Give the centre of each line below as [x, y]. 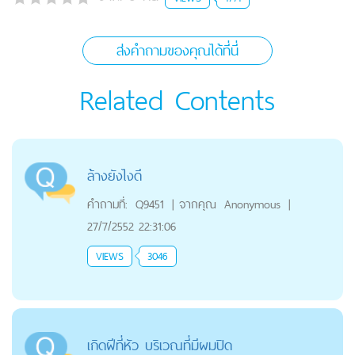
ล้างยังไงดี [114, 175]
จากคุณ [197, 204]
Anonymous [252, 204]
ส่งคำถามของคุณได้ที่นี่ [177, 50]
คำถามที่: [107, 204]
